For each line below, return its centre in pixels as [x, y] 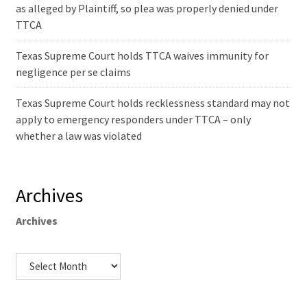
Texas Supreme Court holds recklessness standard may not [152, 103]
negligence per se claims [73, 72]
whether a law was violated [78, 136]
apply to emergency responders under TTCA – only [133, 120]
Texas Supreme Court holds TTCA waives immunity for [142, 56]
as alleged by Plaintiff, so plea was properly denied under [147, 9]
